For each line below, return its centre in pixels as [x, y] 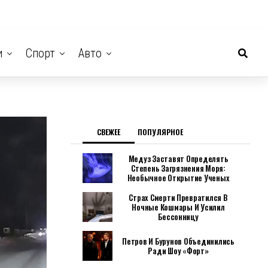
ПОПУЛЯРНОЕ [160, 132]
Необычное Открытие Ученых [178, 178]
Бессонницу [178, 217]
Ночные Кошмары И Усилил [178, 207]
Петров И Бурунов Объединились [178, 241]
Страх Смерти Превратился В [178, 197]
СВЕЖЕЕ [108, 132]
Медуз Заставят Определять [178, 159]
